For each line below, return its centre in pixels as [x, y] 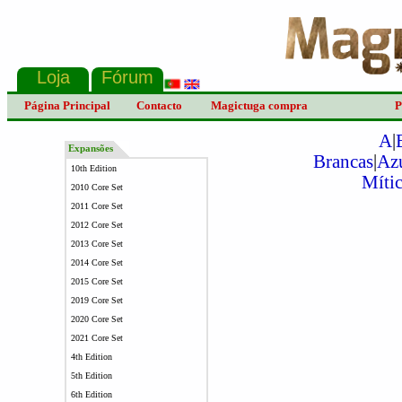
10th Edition [93, 168]
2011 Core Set [96, 206]
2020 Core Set [96, 319]
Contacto [159, 105]
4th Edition [91, 357]
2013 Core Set [96, 244]
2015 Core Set [96, 281]
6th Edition [91, 394]
